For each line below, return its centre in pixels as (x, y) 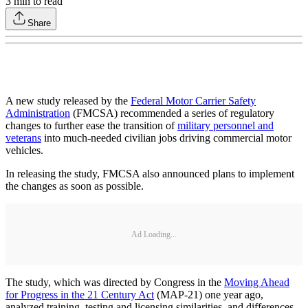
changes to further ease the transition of (91, 126)
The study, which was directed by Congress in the (115, 283)
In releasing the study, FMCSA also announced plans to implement (150, 174)
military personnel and (225, 126)
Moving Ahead (257, 283)
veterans (23, 138)
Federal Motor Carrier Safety (193, 101)
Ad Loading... (154, 234)
